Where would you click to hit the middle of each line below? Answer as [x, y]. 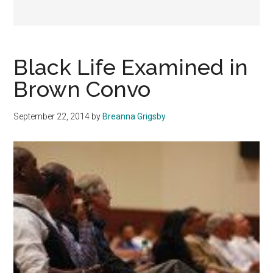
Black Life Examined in [131, 67]
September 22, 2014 [52, 117]
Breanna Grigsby [134, 117]
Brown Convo [82, 89]
